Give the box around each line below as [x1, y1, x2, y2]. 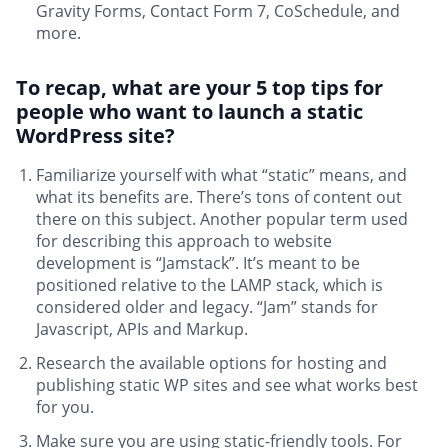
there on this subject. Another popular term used [36, 208, 408, 231]
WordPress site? [16, 122, 175, 150]
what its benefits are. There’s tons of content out [36, 186, 402, 209]
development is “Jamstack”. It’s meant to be [36, 252, 360, 275]
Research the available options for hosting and [36, 352, 387, 375]
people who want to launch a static [16, 98, 363, 126]
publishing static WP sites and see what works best [36, 374, 418, 397]
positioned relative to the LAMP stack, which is [36, 274, 383, 297]
